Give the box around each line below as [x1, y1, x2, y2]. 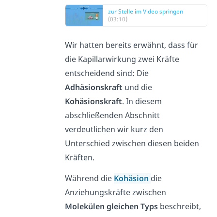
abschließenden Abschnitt [65, 109, 160, 121]
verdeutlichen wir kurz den [65, 124, 164, 135]
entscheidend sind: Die [65, 67, 149, 78]
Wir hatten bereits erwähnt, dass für [65, 39, 199, 50]
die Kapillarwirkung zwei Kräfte [65, 53, 180, 64]
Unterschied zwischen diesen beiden [65, 138, 200, 149]
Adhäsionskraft [65, 81, 123, 93]
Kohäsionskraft [65, 95, 123, 107]
